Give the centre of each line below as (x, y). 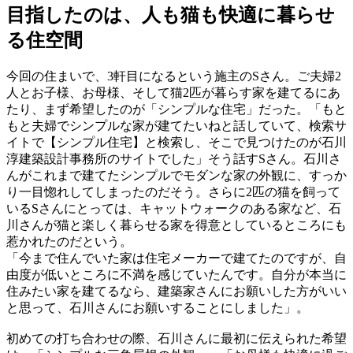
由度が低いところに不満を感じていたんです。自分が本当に (176, 275)
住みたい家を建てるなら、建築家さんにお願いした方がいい (176, 292)
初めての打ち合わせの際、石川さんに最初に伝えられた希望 (176, 339)
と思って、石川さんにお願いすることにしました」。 (158, 308)
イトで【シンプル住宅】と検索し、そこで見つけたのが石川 (176, 143)
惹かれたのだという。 (69, 242)
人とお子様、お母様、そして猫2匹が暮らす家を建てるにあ (173, 93)
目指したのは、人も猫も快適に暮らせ (171, 15)
